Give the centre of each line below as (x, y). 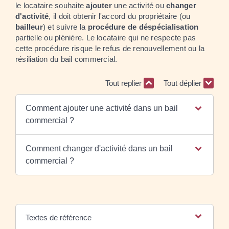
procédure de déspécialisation (143, 27)
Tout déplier (184, 83)
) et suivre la (64, 27)
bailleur (29, 27)
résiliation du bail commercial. (66, 59)
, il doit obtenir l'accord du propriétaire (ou (120, 16)
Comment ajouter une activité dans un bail (101, 108)
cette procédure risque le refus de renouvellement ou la (110, 48)
